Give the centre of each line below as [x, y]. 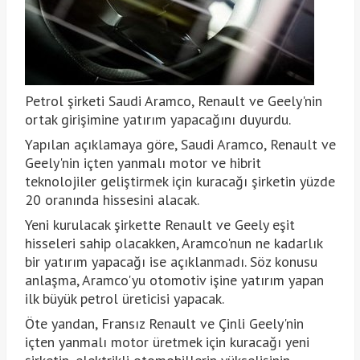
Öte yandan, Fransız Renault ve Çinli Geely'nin [164, 323]
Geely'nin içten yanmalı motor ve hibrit [143, 162]
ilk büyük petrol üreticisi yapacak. [124, 298]
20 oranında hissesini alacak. [112, 199]
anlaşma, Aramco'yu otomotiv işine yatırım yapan [174, 280]
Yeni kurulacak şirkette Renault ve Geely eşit [160, 224]
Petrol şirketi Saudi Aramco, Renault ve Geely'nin [173, 100]
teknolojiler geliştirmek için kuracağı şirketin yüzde [180, 181]
